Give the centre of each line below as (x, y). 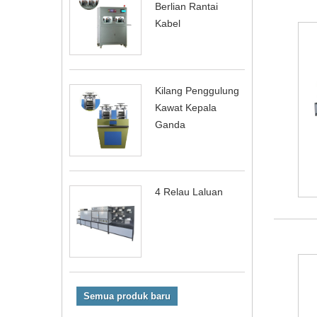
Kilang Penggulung (197, 91)
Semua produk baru (127, 296)
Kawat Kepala (186, 108)
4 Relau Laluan (189, 192)
